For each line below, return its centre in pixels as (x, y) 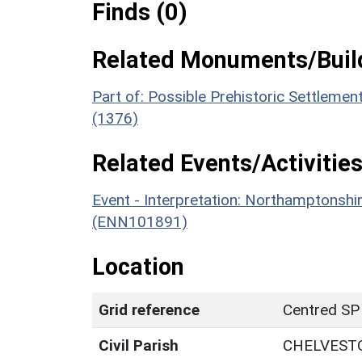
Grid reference (149, 309)
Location (138, 266)
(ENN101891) (140, 221)
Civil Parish (139, 345)
